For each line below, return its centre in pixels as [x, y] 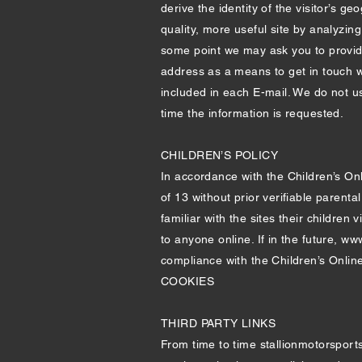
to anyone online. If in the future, [251, 239]
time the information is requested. [253, 113]
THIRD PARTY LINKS [219, 323]
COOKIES [187, 281]
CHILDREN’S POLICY [220, 155]
